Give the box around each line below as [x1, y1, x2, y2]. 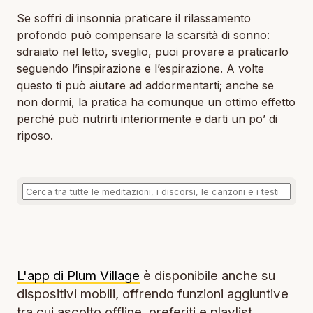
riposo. [17, 129, 53, 143]
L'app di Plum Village [17, 268, 140, 284]
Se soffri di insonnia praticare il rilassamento [17, 11, 251, 25]
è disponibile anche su [140, 268, 275, 284]
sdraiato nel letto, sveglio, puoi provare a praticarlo [17, 45, 289, 59]
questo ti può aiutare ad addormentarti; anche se [17, 78, 274, 92]
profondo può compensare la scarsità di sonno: [17, 28, 270, 42]
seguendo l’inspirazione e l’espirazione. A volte [17, 61, 264, 75]
